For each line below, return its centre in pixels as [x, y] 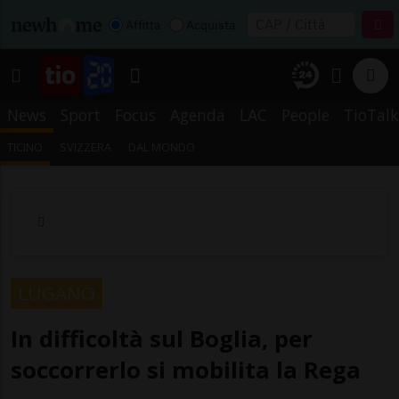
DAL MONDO [162, 147]
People [305, 115]
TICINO [25, 147]
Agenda [198, 115]
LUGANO [57, 293]
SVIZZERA [86, 147]
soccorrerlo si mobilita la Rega [186, 370]
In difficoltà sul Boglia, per [162, 338]
